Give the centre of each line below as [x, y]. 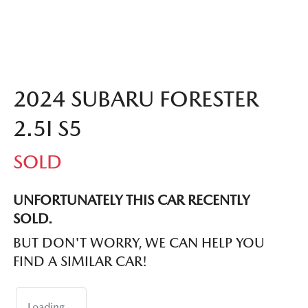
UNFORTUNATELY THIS [85, 200]
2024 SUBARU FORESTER [136, 99]
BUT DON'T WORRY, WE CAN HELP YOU [139, 243]
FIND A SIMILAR [64, 262]
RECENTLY [217, 200]
